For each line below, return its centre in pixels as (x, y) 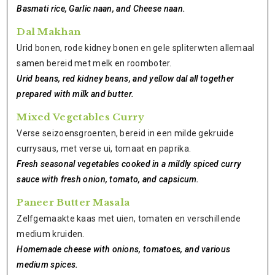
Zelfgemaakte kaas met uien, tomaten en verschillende (129, 219)
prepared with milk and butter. (76, 94)
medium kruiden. (51, 234)
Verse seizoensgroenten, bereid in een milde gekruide (125, 133)
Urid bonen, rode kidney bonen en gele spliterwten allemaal (136, 48)
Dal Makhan (49, 32)
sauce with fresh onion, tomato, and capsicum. (108, 179)
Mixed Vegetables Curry (80, 117)
